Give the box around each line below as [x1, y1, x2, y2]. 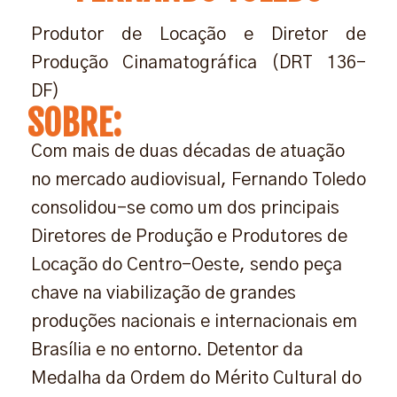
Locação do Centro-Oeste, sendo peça [31, 255, 342, 274]
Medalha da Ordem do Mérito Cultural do [31, 369, 362, 387]
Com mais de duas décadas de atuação [31, 142, 345, 160]
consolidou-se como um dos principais [31, 198, 339, 217]
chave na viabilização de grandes [31, 284, 296, 302]
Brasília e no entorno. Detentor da [31, 340, 303, 359]
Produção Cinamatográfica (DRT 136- [31, 53, 366, 72]
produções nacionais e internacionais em [31, 312, 357, 331]
